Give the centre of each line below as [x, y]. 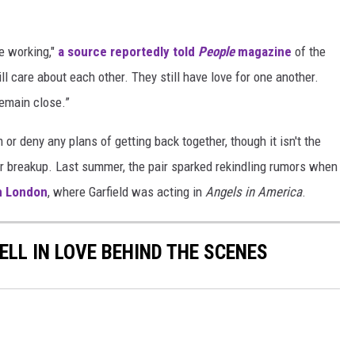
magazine [263, 52]
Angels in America [254, 192]
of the [309, 52]
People [216, 52]
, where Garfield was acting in [126, 192]
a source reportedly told [126, 52]
